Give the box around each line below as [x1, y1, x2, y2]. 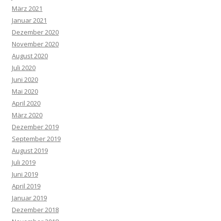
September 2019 [12, 134, 61, 144]
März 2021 [12, 4, 42, 13]
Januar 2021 [12, 16, 47, 25]
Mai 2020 [12, 87, 38, 96]
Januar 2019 [12, 193, 47, 203]
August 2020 [12, 51, 48, 61]
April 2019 [12, 182, 40, 191]
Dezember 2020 [12, 28, 59, 37]
